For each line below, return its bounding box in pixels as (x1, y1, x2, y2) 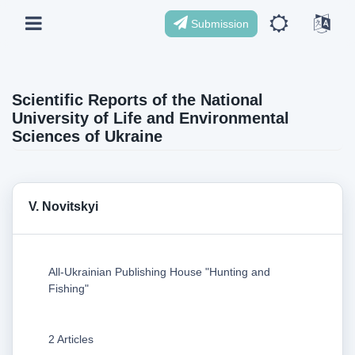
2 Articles (48, 332, 94, 345)
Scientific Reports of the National (12, 91, 263, 109)
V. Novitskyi (29, 199, 98, 213)
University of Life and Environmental (12, 109, 289, 127)
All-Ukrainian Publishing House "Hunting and (48, 265, 270, 278)
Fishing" (48, 281, 89, 295)
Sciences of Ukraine (12, 128, 162, 145)
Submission (188, 17, 249, 30)
